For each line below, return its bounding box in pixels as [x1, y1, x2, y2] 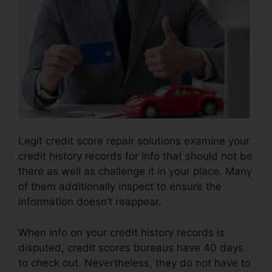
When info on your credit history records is [18, 226, 225, 239]
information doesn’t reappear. [18, 195, 161, 208]
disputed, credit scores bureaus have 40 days [18, 241, 243, 254]
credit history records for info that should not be [18, 150, 253, 163]
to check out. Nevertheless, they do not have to [18, 256, 251, 269]
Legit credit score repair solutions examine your [18, 135, 250, 148]
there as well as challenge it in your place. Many [18, 165, 252, 178]
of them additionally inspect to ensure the [18, 180, 222, 193]
